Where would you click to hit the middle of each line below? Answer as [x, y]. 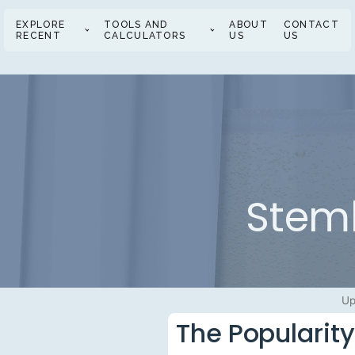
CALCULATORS [145, 35]
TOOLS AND [136, 24]
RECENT [38, 35]
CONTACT [311, 24]
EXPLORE [41, 24]
